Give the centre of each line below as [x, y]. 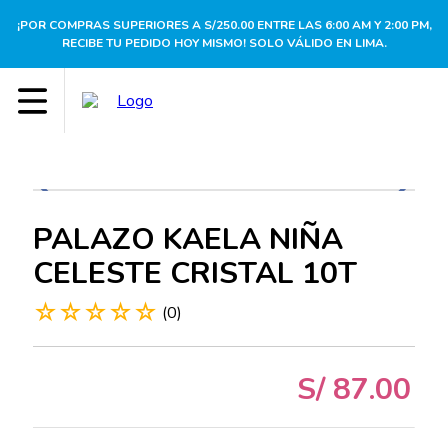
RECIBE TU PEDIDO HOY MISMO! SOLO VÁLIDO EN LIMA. [224, 43]
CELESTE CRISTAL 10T [195, 273]
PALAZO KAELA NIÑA [188, 239]
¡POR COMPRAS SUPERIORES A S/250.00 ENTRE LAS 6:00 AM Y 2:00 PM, [224, 25]
